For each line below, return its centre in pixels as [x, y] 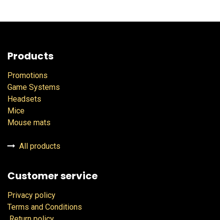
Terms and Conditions [45, 207]
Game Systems [34, 87]
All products [39, 146]
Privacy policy [31, 195]
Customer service [53, 176]
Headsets [24, 99]
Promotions [27, 76]
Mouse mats [29, 123]
